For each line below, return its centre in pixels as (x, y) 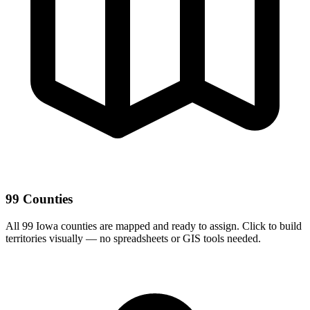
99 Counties (39, 199)
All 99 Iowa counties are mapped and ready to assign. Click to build (154, 226)
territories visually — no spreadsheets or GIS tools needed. (133, 238)
